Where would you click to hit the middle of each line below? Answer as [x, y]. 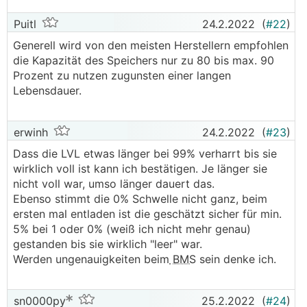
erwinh [29, 132]
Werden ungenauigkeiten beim [91, 259]
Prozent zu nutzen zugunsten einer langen [122, 75]
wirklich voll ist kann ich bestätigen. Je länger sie [140, 169]
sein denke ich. [236, 259]
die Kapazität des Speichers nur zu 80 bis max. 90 [144, 60]
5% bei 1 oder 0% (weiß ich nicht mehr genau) [132, 229]
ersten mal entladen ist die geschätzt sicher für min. [147, 214]
